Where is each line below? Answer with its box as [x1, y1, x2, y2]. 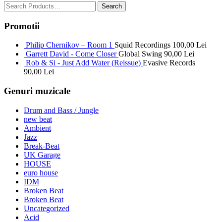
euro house [24, 168, 58, 177]
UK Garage [24, 150, 60, 159]
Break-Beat [24, 141, 59, 150]
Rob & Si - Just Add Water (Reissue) [26, 58, 141, 67]
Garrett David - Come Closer [26, 50, 116, 58]
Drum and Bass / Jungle [24, 106, 99, 114]
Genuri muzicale [4, 86, 70, 97]
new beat [24, 114, 52, 123]
